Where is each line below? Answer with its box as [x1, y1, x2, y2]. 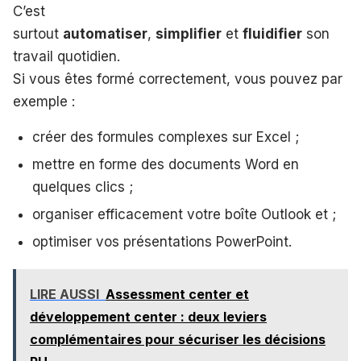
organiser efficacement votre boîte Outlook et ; [32, 206, 336, 223]
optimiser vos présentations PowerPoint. [32, 234, 292, 251]
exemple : [13, 93, 75, 110]
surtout [13, 26, 63, 43]
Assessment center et [106, 286, 249, 303]
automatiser [63, 26, 147, 43]
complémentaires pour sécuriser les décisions [30, 331, 326, 348]
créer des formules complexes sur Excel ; [32, 129, 299, 146]
